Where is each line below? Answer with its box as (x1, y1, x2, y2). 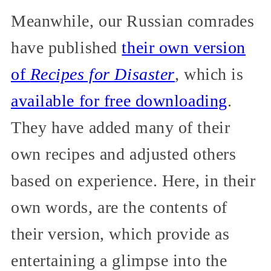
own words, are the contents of (11, 197, 227, 217)
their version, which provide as (11, 224, 230, 243)
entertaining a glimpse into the (11, 250, 227, 270)
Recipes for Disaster (30, 64, 175, 83)
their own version (122, 38, 246, 57)
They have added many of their (11, 117, 230, 137)
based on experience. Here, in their (11, 171, 256, 190)
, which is (174, 64, 244, 83)
